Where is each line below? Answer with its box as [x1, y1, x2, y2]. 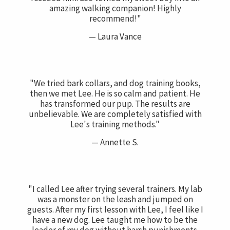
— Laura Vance [88, 31, 142, 43]
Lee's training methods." [70, 119, 160, 130]
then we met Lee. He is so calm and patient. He [30, 88, 200, 100]
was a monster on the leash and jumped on [37, 194, 193, 205]
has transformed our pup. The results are [40, 98, 190, 110]
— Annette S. [91, 137, 139, 148]
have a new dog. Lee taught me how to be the [32, 214, 198, 226]
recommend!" [89, 13, 141, 25]
